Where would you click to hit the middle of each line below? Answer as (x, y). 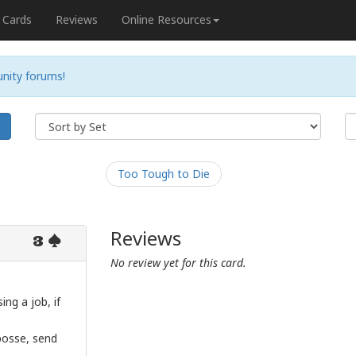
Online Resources (166, 19)
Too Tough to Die (163, 174)
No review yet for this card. (178, 263)
